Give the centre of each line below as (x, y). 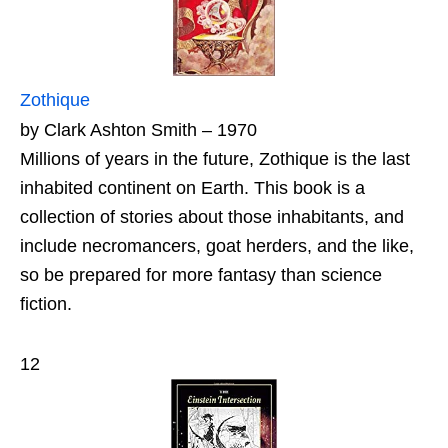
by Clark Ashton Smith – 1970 (138, 129)
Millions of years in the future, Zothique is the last (215, 158)
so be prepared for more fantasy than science (201, 274)
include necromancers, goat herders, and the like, (217, 245)
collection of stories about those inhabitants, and (212, 216)
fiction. (46, 303)
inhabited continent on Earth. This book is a (192, 187)
